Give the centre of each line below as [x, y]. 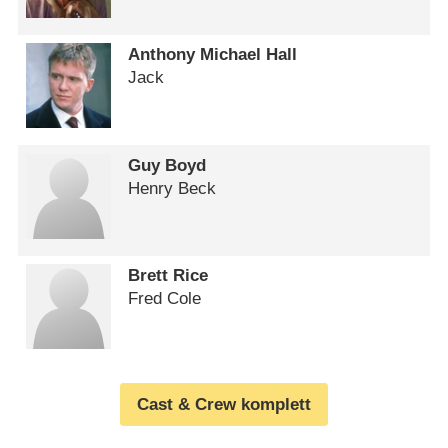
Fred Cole [165, 299]
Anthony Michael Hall [213, 55]
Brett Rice [168, 276]
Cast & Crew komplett [224, 405]
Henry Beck [172, 188]
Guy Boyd [167, 165]
